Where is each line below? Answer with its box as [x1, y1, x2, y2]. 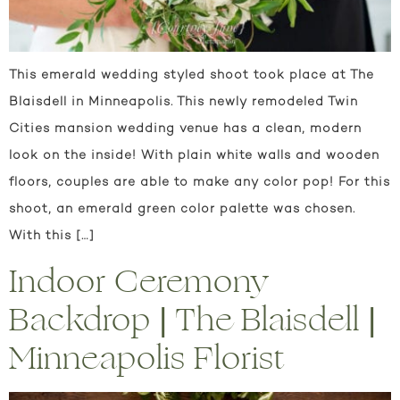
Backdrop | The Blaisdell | [9, 296, 377, 346]
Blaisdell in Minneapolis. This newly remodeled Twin [9, 95, 358, 109]
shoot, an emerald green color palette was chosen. [9, 202, 355, 216]
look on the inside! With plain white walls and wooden [9, 148, 379, 162]
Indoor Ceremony [9, 257, 269, 307]
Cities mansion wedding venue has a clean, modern [9, 121, 362, 136]
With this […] [9, 229, 95, 243]
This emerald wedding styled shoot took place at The [9, 68, 374, 82]
